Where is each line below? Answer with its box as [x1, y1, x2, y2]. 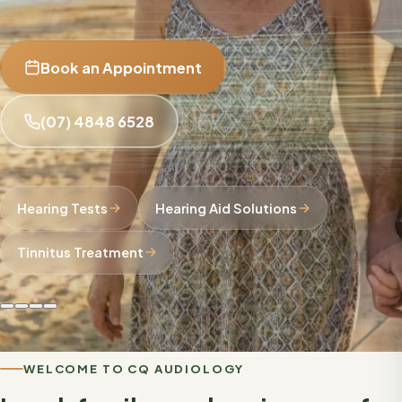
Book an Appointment [40, 57, 203, 77]
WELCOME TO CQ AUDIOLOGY [23, 361, 245, 376]
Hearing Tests [16, 199, 108, 216]
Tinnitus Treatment [16, 243, 144, 260]
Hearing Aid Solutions [154, 199, 297, 216]
